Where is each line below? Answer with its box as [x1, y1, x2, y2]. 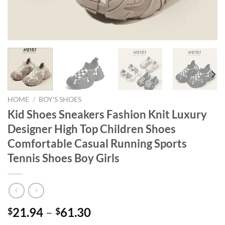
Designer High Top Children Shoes [8, 122, 176, 136]
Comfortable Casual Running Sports [8, 136, 187, 150]
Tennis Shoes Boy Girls [8, 151, 120, 165]
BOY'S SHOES [39, 95, 82, 103]
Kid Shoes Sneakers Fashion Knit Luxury [8, 107, 207, 121]
